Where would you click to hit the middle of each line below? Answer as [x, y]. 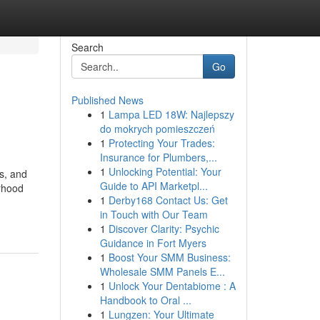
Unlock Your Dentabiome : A [172, 286]
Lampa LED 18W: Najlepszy [171, 114]
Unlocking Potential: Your [165, 171]
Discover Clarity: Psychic [164, 229]
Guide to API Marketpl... [154, 186]
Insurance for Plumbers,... [158, 157]
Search [87, 47]
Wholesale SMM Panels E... [162, 271]
